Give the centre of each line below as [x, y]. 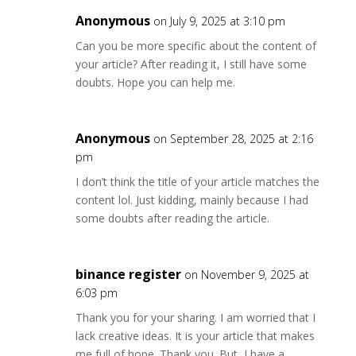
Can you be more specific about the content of [195, 46]
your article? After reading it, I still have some [191, 64]
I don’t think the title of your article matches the [197, 182]
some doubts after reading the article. [172, 218]
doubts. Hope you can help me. [155, 82]
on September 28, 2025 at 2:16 [233, 139]
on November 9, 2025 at [246, 275]
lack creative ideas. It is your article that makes [195, 336]
